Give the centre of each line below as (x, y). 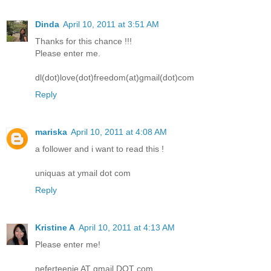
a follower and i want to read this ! (100, 149)
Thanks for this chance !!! (83, 41)
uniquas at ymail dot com (83, 173)
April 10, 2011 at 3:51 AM (111, 24)
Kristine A (55, 228)
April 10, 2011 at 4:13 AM (127, 228)
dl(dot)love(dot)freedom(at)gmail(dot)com (115, 78)
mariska (51, 132)
